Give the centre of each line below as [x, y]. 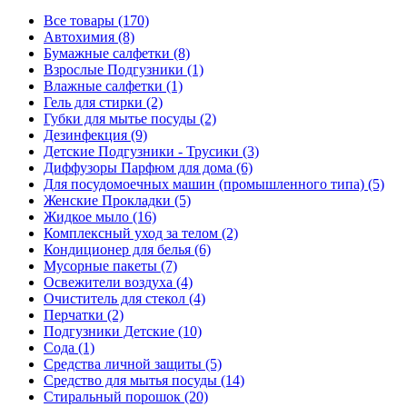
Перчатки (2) [84, 314]
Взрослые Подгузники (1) [124, 69]
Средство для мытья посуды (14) [144, 380]
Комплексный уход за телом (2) [141, 233]
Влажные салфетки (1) [113, 85]
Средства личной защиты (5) [133, 363]
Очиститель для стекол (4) [124, 298]
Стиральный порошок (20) [126, 396]
